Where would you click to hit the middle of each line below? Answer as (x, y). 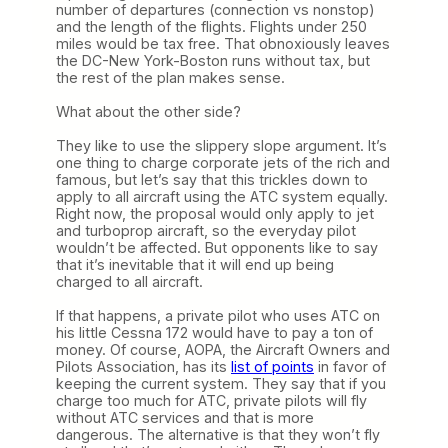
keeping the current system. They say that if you (221, 383)
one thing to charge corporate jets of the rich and (223, 162)
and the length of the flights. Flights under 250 (211, 26)
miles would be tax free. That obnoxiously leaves (223, 43)
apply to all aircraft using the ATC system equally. (222, 196)
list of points (272, 366)
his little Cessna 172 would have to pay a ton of (214, 332)
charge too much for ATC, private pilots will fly (211, 400)
